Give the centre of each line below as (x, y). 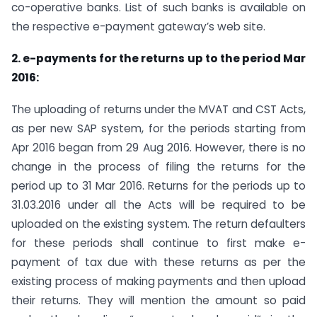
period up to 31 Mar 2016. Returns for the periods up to (158, 186)
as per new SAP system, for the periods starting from (158, 128)
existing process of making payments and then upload (158, 281)
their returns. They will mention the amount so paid (158, 300)
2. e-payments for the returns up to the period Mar (158, 59)
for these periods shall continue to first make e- (158, 243)
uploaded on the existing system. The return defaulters (158, 224)
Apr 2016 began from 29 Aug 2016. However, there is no (158, 148)
